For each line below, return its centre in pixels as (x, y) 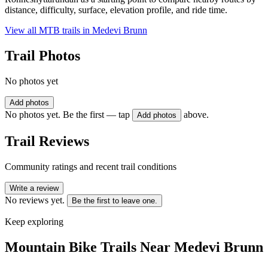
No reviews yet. (35, 200)
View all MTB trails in (48, 31)
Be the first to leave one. (115, 200)
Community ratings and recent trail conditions (91, 166)
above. (196, 115)
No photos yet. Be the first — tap (67, 115)
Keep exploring (34, 221)
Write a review (34, 188)
